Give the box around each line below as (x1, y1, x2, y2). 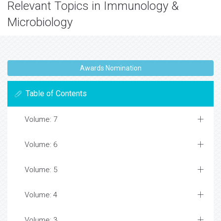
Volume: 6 (25, 140, 57, 149)
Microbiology (7, 15, 73, 29)
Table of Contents (26, 89, 87, 98)
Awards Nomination (79, 64, 142, 72)
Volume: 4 (25, 190, 57, 199)
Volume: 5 (25, 165, 57, 174)
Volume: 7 (25, 115, 57, 124)
